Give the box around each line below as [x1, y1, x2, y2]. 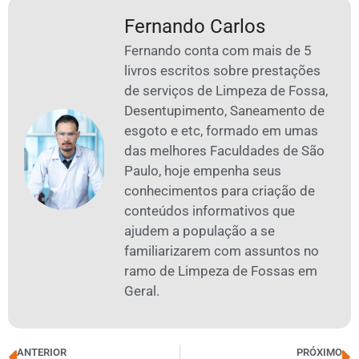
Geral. [124, 283, 159, 300]
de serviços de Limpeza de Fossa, [124, 83, 328, 99]
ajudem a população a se [124, 223, 275, 240]
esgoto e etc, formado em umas [124, 123, 318, 139]
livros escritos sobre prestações [124, 63, 321, 79]
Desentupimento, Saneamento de [124, 103, 325, 119]
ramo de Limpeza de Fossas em [124, 263, 317, 280]
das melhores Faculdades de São [124, 143, 325, 159]
